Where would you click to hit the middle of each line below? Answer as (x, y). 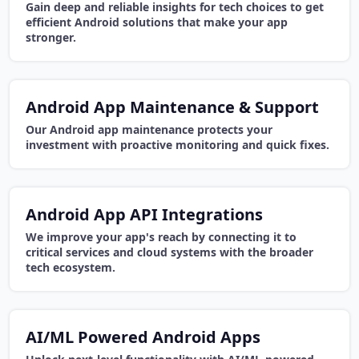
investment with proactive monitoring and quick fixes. (177, 145)
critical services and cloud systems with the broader (169, 252)
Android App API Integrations (144, 215)
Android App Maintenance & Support (172, 107)
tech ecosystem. (71, 268)
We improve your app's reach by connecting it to (161, 237)
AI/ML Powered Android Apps (143, 337)
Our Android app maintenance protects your (149, 130)
